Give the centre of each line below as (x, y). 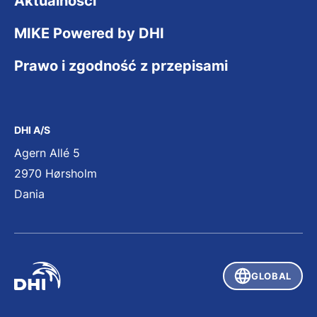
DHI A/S (32, 130)
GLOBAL (271, 276)
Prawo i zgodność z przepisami (121, 66)
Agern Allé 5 (47, 153)
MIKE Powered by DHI (89, 34)
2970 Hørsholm (56, 174)
